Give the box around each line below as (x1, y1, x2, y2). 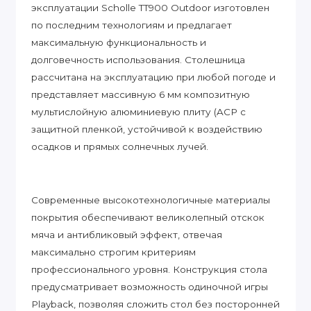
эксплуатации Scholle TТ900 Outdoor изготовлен (31, 2, 269, 14)
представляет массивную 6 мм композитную (31, 89, 250, 101)
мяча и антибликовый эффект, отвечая (31, 229, 222, 241)
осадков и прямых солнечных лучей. (31, 141, 208, 153)
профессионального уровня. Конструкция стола (31, 264, 267, 276)
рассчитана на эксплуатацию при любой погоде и (31, 72, 276, 83)
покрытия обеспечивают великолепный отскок (31, 212, 264, 224)
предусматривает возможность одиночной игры (31, 281, 268, 293)
